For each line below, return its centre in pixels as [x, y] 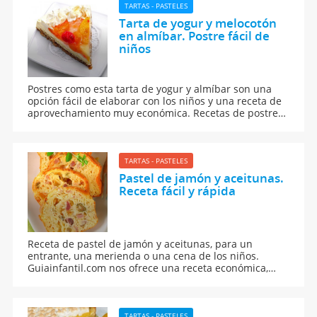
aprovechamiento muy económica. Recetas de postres [156, 113]
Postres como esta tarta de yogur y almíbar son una [150, 88]
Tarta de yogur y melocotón [197, 23]
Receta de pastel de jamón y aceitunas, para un [140, 243]
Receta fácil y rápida [177, 190]
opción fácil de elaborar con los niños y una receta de [155, 100]
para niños [53, 125]
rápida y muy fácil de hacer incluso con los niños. [145, 279]
